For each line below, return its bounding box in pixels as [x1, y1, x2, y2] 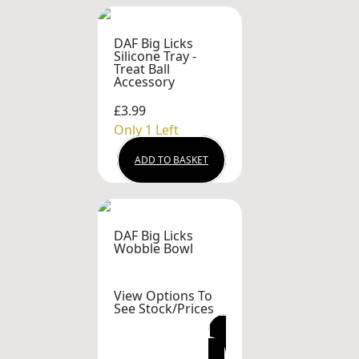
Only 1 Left [114, 120, 179, 139]
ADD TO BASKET [135, 152, 208, 167]
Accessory [114, 73, 175, 91]
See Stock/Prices [114, 300, 214, 317]
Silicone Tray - [114, 47, 196, 65]
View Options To [114, 287, 212, 305]
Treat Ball [114, 60, 170, 78]
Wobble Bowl [114, 239, 193, 257]
